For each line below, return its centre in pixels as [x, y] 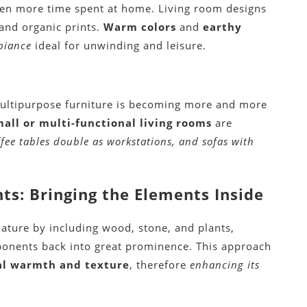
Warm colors [140, 27]
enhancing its [225, 265]
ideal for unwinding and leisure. [119, 46]
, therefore [160, 265]
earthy [223, 27]
